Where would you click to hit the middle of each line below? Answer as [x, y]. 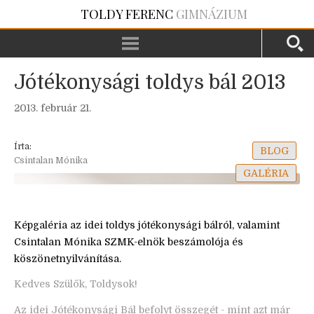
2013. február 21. [53, 108]
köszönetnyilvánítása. [68, 259]
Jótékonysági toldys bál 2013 [150, 83]
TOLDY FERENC [127, 14]
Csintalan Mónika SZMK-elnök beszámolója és [129, 242]
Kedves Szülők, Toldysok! [76, 284]
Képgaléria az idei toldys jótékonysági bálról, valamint [147, 225]
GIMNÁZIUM [210, 14]
